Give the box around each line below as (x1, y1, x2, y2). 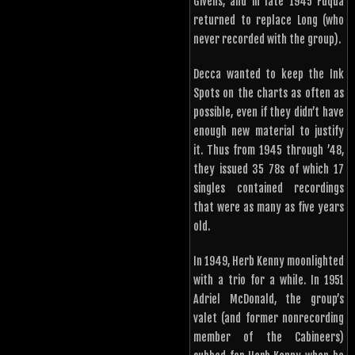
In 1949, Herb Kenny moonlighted (193, 254, 344, 269)
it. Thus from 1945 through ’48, (193, 143, 344, 158)
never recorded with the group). (193, 32, 341, 47)
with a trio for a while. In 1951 (193, 273, 344, 288)
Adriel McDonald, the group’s (193, 292, 344, 307)
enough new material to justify (193, 124, 344, 139)
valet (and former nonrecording (193, 311, 344, 326)
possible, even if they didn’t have (193, 105, 344, 120)
